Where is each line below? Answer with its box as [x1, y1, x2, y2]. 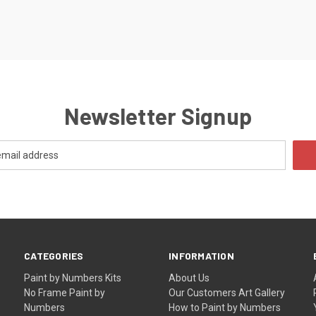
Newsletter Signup [63, 102, 253, 129]
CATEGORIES [24, 249, 84, 262]
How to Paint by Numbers [169, 301, 281, 313]
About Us [169, 272, 210, 284]
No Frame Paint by [24, 286, 106, 298]
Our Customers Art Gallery [169, 286, 286, 298]
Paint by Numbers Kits [24, 272, 122, 284]
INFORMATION [169, 249, 234, 262]
